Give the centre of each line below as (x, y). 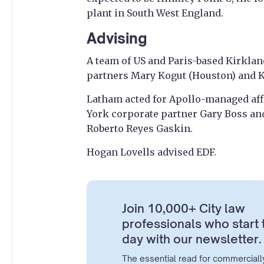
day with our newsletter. (192, 239)
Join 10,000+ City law (184, 209)
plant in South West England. (155, 13)
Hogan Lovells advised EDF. (151, 152)
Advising (117, 39)
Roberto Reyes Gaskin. (140, 129)
